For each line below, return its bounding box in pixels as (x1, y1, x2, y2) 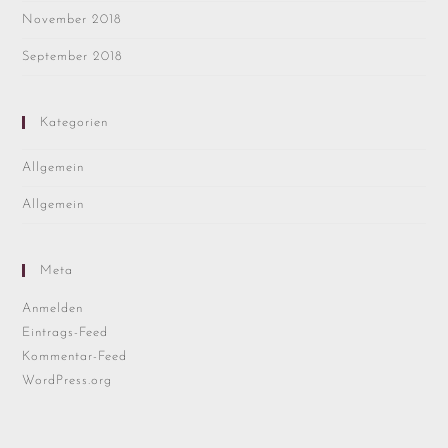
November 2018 (22, 12, 123, 26)
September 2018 (22, 49, 124, 63)
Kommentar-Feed (22, 349, 128, 363)
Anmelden (22, 301, 84, 315)
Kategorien (40, 115, 109, 129)
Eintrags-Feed (22, 325, 109, 339)
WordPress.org (22, 373, 113, 387)
